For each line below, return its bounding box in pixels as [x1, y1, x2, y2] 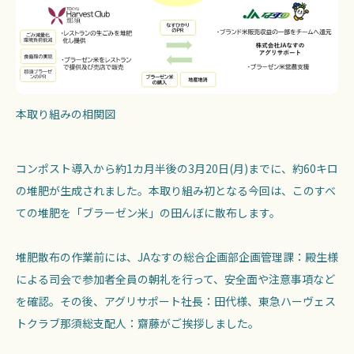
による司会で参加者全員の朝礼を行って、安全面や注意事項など [16, 271, 335, 288]
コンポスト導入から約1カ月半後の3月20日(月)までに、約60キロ [16, 160, 338, 177]
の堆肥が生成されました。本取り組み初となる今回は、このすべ [16, 183, 336, 199]
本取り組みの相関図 [16, 106, 115, 122]
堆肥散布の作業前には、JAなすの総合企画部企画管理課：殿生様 [16, 249, 338, 265]
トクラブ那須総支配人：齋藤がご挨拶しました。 [16, 315, 259, 332]
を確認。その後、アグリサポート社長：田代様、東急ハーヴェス [16, 293, 336, 310]
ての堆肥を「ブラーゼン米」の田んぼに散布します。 [16, 205, 281, 221]
